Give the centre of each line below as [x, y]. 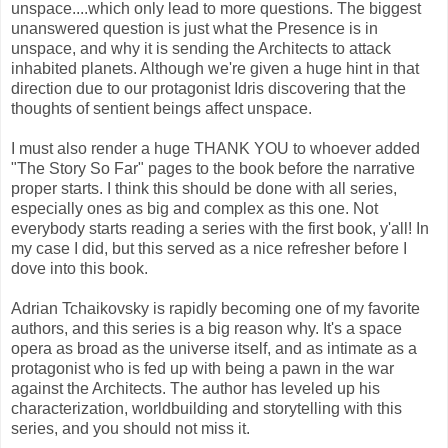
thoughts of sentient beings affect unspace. [161, 109]
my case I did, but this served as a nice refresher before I [209, 249]
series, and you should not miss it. [130, 429]
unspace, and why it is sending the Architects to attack [201, 49]
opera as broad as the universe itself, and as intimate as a [214, 349]
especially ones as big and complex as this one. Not [194, 209]
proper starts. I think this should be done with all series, [204, 189]
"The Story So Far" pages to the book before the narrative [213, 169]
